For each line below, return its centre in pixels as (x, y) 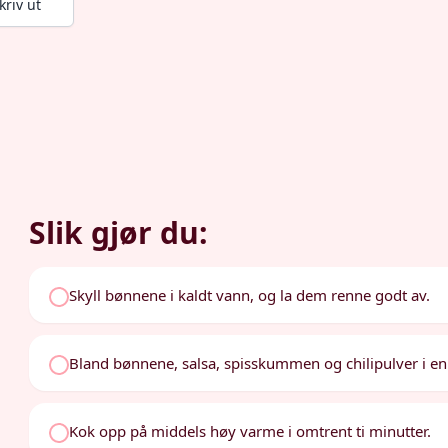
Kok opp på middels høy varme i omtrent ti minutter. (250, 431)
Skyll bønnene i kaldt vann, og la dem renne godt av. (250, 295)
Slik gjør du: (119, 232)
